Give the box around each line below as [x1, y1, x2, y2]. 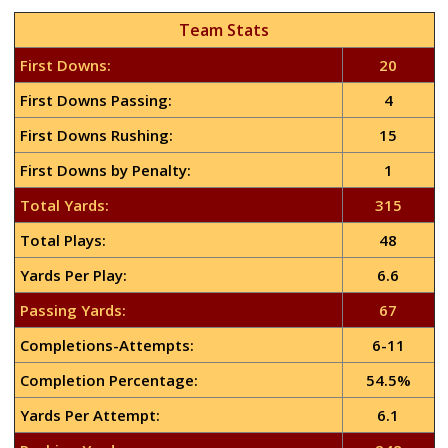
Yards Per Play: [19, 265, 127, 285]
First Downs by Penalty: [19, 160, 191, 180]
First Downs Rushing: [19, 125, 173, 145]
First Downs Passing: [19, 90, 172, 110]
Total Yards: [19, 195, 109, 215]
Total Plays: [19, 230, 106, 250]
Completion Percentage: [19, 370, 198, 390]
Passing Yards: [19, 300, 126, 320]
